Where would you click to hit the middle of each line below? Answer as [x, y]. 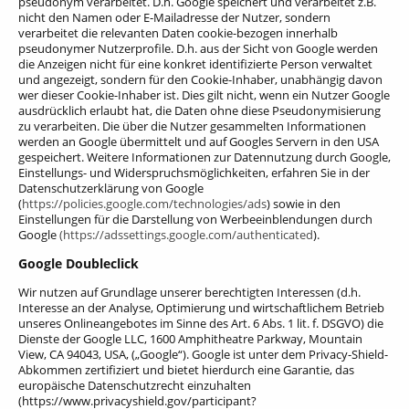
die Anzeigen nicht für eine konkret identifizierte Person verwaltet [195, 63]
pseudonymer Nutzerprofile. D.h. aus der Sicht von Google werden [198, 48]
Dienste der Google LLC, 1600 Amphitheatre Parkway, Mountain [190, 338]
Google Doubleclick [79, 263]
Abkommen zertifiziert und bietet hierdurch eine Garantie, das [186, 369]
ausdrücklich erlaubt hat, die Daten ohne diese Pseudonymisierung [199, 110]
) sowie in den [304, 203]
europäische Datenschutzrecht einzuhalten [135, 385]
